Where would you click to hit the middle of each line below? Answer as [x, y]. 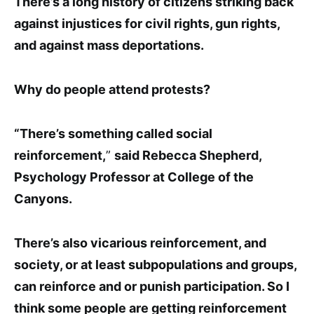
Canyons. [43, 199]
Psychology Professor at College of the [134, 177]
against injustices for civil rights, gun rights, [147, 24]
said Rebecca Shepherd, [188, 156]
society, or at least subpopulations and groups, [155, 265]
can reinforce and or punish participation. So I [152, 287]
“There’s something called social [113, 134]
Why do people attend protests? [112, 90]
